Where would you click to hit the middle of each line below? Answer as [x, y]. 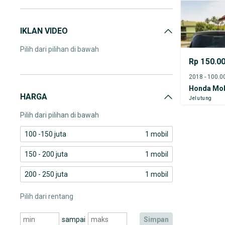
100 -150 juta [45, 134]
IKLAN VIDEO [44, 31]
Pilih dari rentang [47, 196]
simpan [158, 219]
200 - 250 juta [46, 174]
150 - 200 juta [46, 154]
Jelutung [201, 98]
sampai [73, 219]
